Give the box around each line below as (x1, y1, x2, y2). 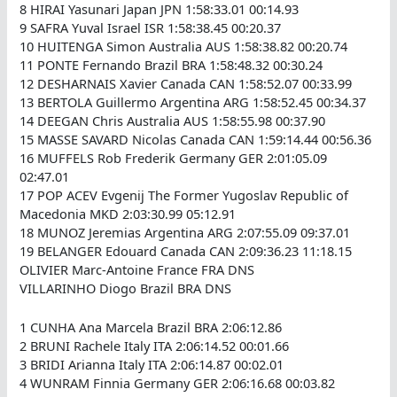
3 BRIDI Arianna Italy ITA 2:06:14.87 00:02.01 (19, 355, 284, 374)
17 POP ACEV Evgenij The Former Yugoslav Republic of (19, 185, 349, 204)
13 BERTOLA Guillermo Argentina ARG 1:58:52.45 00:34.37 (19, 92, 367, 111)
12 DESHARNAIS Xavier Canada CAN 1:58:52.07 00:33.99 (19, 74, 353, 92)
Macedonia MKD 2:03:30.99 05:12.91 (19, 204, 237, 222)
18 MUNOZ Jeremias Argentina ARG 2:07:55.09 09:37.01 (19, 222, 351, 241)
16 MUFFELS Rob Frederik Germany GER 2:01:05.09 (19, 148, 328, 167)
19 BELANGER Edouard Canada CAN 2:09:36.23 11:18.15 (19, 241, 353, 260)
